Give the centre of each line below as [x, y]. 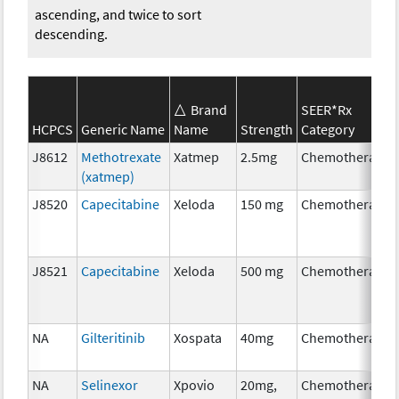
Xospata [198, 337]
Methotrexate [122, 156]
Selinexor [110, 384]
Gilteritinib [114, 337]
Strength [267, 129]
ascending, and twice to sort [118, 14]
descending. [72, 33]
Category [328, 129]
